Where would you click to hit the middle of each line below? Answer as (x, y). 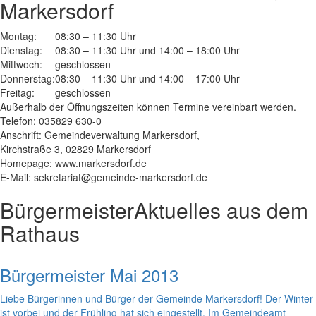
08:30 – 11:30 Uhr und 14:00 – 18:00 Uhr (147, 50)
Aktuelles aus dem (221, 210)
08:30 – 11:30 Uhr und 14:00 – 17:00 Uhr (147, 79)
